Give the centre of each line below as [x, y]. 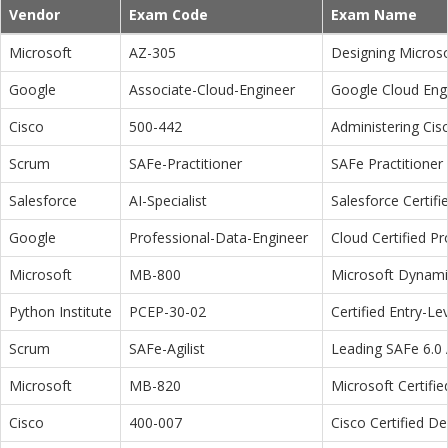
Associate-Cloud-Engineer [212, 90]
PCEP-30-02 [167, 312]
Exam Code [168, 15]
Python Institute [60, 312]
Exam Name [374, 15]
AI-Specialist [168, 201]
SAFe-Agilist [167, 349]
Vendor [34, 15]
